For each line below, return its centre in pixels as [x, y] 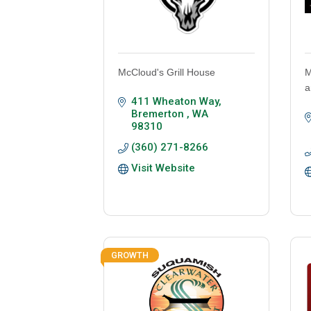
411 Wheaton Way [175, 102]
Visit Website [163, 168]
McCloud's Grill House [167, 73]
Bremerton [159, 114]
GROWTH [130, 255]
